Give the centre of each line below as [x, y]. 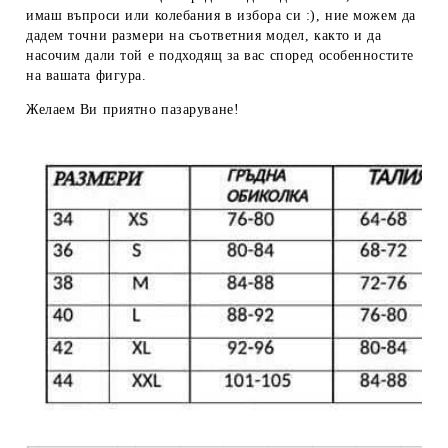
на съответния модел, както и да [273, 36]
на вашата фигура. [86, 76]
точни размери [116, 36]
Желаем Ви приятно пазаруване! [133, 110]
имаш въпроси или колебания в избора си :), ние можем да [221, 16]
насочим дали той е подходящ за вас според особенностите [220, 56]
